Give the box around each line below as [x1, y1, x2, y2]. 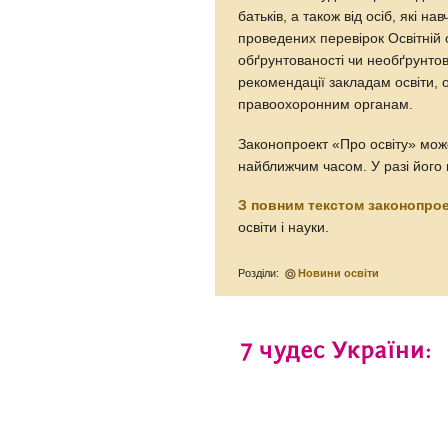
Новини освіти [298, 267, 380, 280]
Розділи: [238, 267, 283, 280]
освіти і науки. [238, 220, 330, 236]
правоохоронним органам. [238, 96, 414, 112]
